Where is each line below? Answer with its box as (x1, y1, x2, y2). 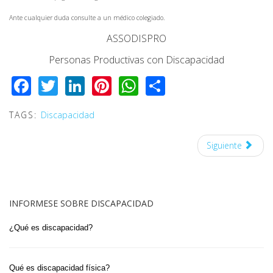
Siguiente (206, 139, 242, 151)
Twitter (58, 70, 121, 97)
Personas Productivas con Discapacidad (49, 53, 224, 67)
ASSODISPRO (107, 32, 166, 46)
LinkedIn (85, 70, 159, 97)
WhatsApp (138, 70, 229, 97)
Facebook (31, 70, 116, 97)
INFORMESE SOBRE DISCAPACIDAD (9, 197, 154, 209)
